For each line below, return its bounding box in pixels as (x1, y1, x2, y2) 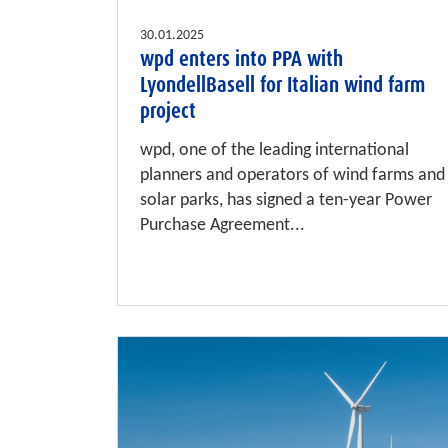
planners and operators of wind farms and (140, 166, 445, 186)
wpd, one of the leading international (140, 141, 409, 161)
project (140, 97, 196, 126)
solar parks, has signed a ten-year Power (140, 191, 432, 211)
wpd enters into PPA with (140, 45, 343, 74)
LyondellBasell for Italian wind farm (140, 71, 425, 100)
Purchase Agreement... (140, 216, 305, 236)
